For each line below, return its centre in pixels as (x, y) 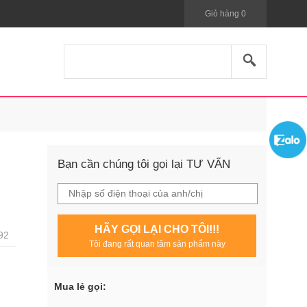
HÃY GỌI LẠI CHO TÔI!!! (157, 229)
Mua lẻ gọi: (80, 286)
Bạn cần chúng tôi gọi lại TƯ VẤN (144, 164)
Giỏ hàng (223, 14)
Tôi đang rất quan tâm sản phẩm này (157, 244)
